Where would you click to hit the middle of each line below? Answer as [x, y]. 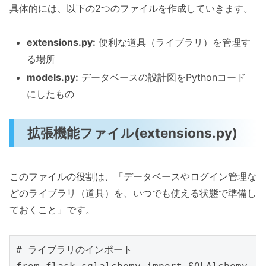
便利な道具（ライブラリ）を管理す [173, 42]
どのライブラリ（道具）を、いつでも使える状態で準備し [133, 193]
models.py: [53, 77]
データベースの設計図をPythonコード [162, 77]
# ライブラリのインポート [74, 249]
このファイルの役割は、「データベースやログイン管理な [133, 176]
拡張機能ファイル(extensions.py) [133, 132]
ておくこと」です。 [52, 209]
